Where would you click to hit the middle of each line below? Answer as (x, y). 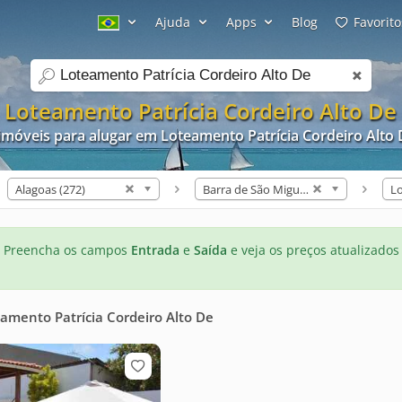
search (51, 83)
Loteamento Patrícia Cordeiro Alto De (201, 111)
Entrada (155, 250)
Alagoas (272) (50, 189)
